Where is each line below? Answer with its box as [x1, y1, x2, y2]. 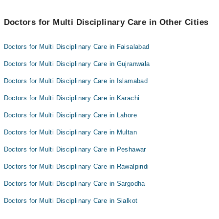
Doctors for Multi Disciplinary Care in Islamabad [3, 77, 148, 85]
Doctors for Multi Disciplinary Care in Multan [3, 129, 137, 136]
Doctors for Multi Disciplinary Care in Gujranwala [3, 60, 150, 67]
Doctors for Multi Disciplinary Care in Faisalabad [3, 43, 150, 50]
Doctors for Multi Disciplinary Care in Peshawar [3, 146, 146, 153]
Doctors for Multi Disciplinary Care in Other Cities [3, 18, 209, 27]
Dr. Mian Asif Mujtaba [36, 14, 101, 21]
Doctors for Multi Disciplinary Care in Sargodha [3, 180, 145, 187]
